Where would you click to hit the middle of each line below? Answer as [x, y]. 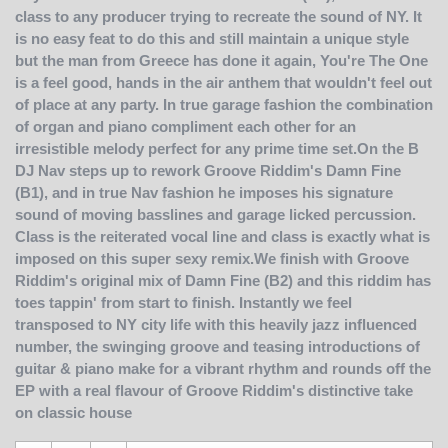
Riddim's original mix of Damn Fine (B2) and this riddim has [223, 280]
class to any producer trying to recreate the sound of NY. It [218, 16]
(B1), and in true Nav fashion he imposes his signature [204, 192]
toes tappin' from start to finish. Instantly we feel [183, 302]
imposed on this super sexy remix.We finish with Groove [212, 258]
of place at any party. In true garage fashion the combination [224, 104]
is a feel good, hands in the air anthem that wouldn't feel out [223, 82]
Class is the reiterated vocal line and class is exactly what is [222, 236]
